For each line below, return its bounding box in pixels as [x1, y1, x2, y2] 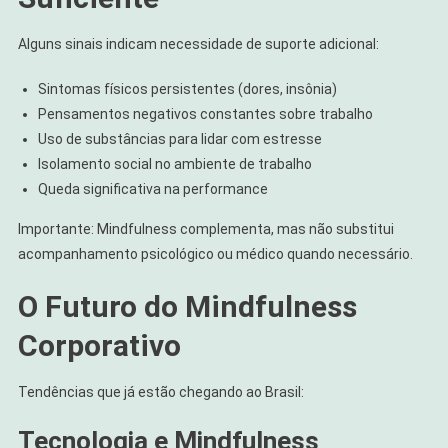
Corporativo [17, 328, 181, 364]
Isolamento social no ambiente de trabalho [37, 156, 312, 173]
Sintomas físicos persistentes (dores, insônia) [37, 81, 337, 98]
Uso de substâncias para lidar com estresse [37, 131, 322, 148]
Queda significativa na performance [37, 181, 268, 198]
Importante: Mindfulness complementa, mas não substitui [17, 221, 394, 238]
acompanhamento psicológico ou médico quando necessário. [17, 246, 413, 263]
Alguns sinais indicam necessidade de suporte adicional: [17, 36, 379, 53]
